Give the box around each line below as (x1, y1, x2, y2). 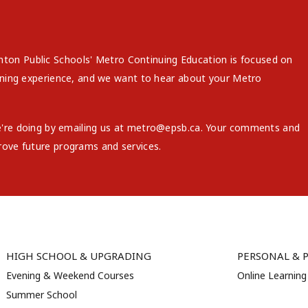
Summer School (5, 287, 77, 301)
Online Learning (236, 268, 307, 282)
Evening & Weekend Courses (5, 268, 134, 282)
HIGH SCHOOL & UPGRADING (5, 248, 151, 263)
